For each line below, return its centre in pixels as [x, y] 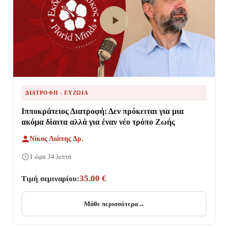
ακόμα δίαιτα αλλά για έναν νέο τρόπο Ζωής [98, 122]
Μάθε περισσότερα [111, 204]
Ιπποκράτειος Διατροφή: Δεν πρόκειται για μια [103, 111]
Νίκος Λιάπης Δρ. [56, 139]
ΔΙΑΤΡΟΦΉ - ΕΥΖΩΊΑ [57, 93]
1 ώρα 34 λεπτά [50, 157]
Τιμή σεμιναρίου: [50, 179]
